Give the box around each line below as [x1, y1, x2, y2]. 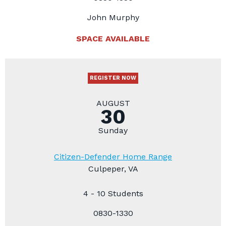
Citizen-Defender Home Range [54, 151, 172, 161]
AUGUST [96, 98, 130, 108]
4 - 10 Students [83, 188, 143, 198]
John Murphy [87, 12, 139, 22]
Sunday [98, 126, 128, 135]
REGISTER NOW [90, 74, 136, 81]
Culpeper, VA [88, 163, 138, 174]
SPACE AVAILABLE [76, 33, 150, 43]
